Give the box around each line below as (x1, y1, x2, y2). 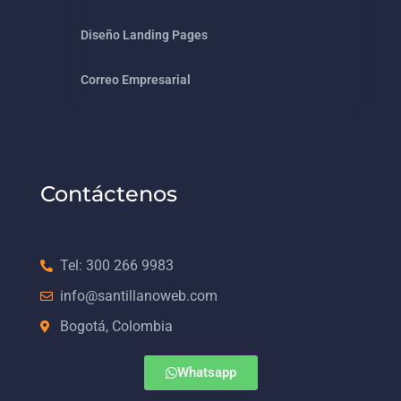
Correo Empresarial (80, 73, 191, 88)
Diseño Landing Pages (80, 28, 208, 43)
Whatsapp (176, 363, 236, 380)
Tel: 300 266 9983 (60, 256, 175, 274)
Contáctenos (39, 180, 177, 207)
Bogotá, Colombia (60, 317, 174, 335)
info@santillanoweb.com (60, 286, 218, 304)
